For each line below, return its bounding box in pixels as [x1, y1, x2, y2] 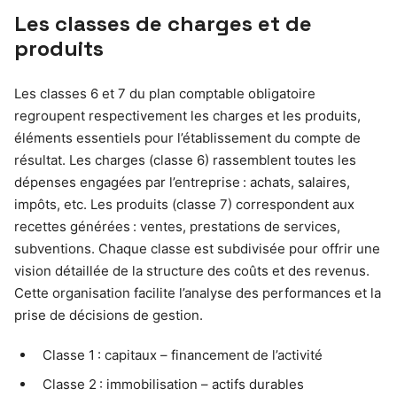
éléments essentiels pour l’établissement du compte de [14, 129, 361, 147]
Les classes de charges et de [14, 10, 312, 38]
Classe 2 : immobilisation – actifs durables [43, 376, 304, 393]
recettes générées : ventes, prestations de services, [14, 218, 340, 236]
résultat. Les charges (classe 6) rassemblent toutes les [14, 152, 356, 169]
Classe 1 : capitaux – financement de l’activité [43, 346, 323, 364]
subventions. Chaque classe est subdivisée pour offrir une [14, 240, 380, 258]
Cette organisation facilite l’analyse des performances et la [14, 284, 381, 302]
